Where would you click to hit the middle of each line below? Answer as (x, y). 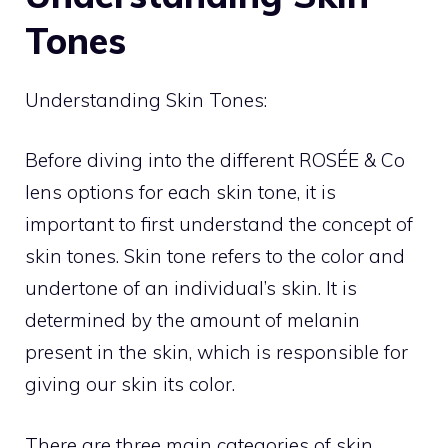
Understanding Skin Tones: (146, 99)
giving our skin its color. (130, 384)
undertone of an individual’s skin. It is (191, 288)
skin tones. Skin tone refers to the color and (215, 256)
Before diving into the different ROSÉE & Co (215, 160)
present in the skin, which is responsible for (216, 352)
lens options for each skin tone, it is (180, 192)
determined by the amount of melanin (192, 320)
